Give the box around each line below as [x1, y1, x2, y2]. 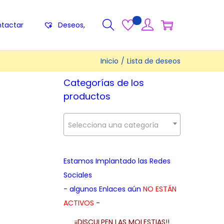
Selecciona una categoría [68, 120, 158, 130]
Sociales [63, 170, 92, 180]
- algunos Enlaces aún [63, 184, 143, 194]
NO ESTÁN [143, 184, 176, 194]
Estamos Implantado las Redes [63, 156, 170, 166]
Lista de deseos [127, 56, 180, 66]
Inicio [100, 56, 118, 66]
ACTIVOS [63, 198, 94, 208]
